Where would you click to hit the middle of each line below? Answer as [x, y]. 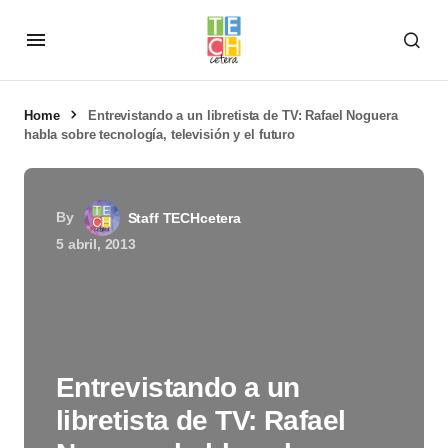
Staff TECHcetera [184, 218]
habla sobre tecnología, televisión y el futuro [160, 134]
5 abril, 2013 [96, 244]
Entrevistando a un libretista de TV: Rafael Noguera [243, 115]
